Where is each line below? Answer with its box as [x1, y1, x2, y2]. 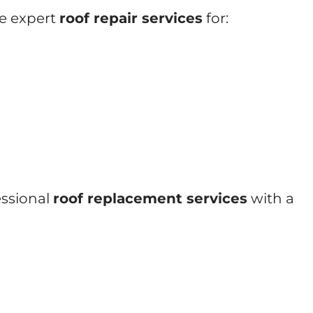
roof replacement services [53, 189, 247, 207]
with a [247, 189, 294, 207]
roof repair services [59, 9, 203, 27]
